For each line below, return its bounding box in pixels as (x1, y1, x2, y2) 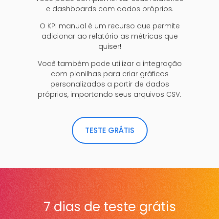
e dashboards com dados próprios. (45, 3, 174, 14)
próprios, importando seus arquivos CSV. (38, 89, 181, 100)
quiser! (98, 42, 121, 52)
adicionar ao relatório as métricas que (41, 31, 178, 42)
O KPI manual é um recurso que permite (39, 21, 180, 31)
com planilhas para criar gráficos (50, 69, 169, 79)
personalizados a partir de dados (50, 79, 169, 89)
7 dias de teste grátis (43, 197, 176, 216)
